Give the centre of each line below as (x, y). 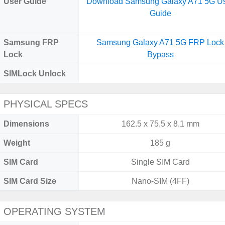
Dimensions (26, 124)
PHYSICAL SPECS (46, 104)
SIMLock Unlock (35, 74)
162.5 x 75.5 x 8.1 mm (160, 124)
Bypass (160, 54)
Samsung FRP (31, 42)
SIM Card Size (30, 181)
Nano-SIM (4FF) (160, 181)
